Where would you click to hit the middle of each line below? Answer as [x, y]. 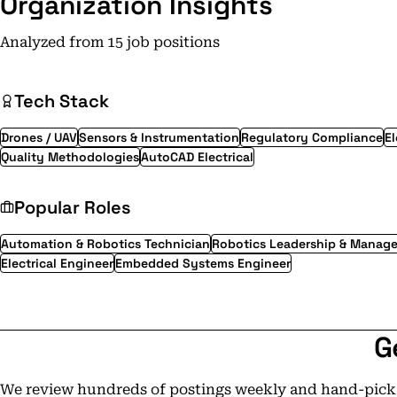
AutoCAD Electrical [197, 157]
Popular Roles [73, 207]
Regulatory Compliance [312, 137]
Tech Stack [62, 101]
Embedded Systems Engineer [203, 263]
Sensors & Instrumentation [159, 137]
